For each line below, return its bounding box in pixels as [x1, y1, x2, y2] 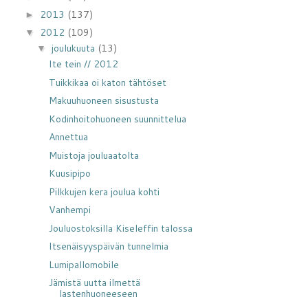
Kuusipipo [48, 166, 91, 180]
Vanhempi [48, 203, 91, 217]
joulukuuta [51, 41, 98, 55]
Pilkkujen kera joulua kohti [48, 184, 159, 199]
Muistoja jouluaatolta [48, 148, 139, 162]
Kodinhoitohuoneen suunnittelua [48, 111, 186, 126]
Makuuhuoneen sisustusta [48, 93, 159, 107]
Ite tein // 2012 [48, 57, 118, 71]
